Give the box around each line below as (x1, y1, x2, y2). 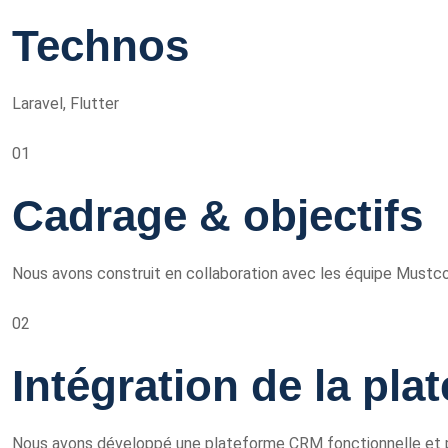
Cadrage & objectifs (12, 191, 423, 240)
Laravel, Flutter (12, 94, 119, 113)
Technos (12, 21, 189, 70)
